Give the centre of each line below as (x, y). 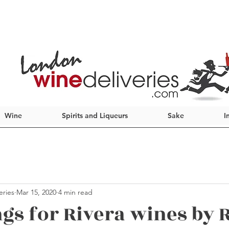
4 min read (75, 192)
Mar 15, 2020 (36, 192)
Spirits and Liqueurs (95, 116)
